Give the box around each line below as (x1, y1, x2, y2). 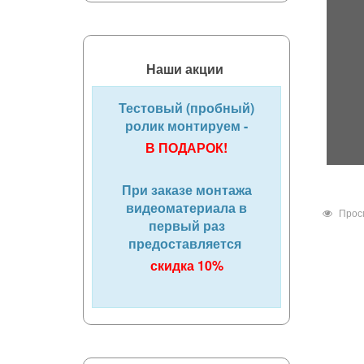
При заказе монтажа (121, 180, 252, 199)
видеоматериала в (126, 198, 247, 217)
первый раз (148, 216, 225, 235)
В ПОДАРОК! (145, 138, 227, 157)
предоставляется (128, 234, 245, 253)
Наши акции (146, 59, 227, 78)
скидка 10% (149, 256, 223, 275)
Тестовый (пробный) (119, 98, 254, 117)
